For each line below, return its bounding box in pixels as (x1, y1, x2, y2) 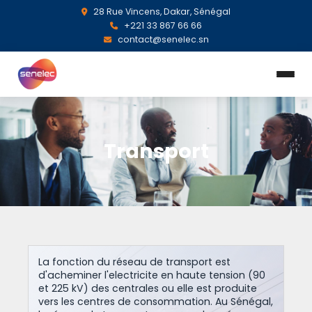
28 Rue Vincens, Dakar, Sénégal (91, 6, 231, 17)
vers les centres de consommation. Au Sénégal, (38, 295, 273, 309)
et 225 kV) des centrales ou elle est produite (38, 281, 257, 295)
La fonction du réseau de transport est (38, 255, 231, 269)
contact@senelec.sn (115, 33, 209, 45)
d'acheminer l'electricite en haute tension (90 (38, 268, 265, 282)
